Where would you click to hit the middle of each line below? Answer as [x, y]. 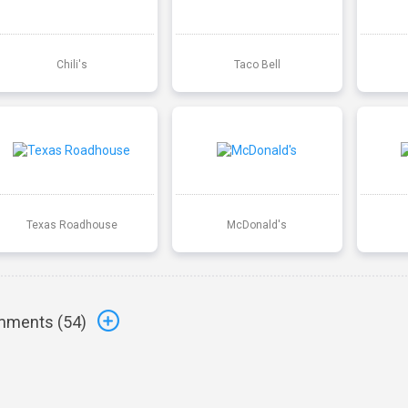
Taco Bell [257, 64]
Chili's [71, 64]
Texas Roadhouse [71, 224]
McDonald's [257, 224]
